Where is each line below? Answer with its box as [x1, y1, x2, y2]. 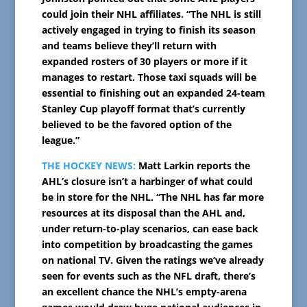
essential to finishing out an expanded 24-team [41, 86, 265, 99]
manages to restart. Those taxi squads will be [41, 70, 256, 84]
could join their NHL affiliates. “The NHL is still [41, 7, 261, 21]
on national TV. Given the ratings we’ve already [41, 253, 264, 267]
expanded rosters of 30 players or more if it [41, 54, 247, 68]
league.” [41, 133, 79, 147]
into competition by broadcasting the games [41, 237, 253, 251]
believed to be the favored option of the [41, 117, 232, 131]
